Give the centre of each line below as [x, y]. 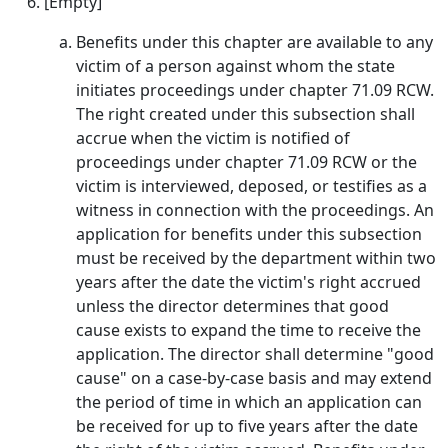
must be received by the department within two [256, 258]
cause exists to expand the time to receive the [248, 330]
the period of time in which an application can [249, 402]
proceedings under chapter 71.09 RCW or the [246, 162]
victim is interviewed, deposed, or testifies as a [251, 186]
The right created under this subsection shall [245, 114]
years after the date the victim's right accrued [248, 282]
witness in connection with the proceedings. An [255, 210]
